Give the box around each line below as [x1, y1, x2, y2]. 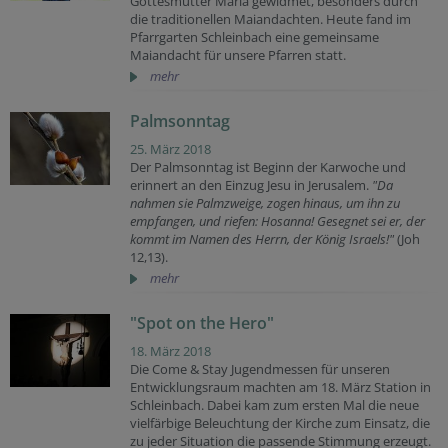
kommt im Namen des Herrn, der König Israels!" [130, 230, 394, 248]
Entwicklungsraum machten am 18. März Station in [130, 378, 431, 396]
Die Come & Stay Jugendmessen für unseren [130, 360, 390, 378]
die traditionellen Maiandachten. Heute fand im [130, 10, 411, 28]
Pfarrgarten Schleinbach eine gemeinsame [130, 28, 379, 46]
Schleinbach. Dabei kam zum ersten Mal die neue [130, 396, 419, 414]
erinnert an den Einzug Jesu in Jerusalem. [130, 176, 372, 194]
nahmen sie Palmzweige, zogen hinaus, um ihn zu [130, 194, 400, 212]
